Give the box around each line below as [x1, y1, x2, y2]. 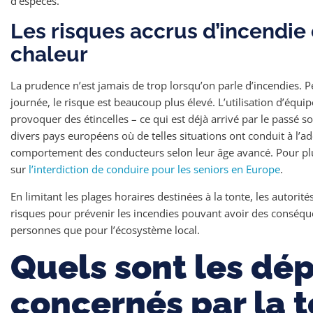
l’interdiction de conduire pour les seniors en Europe [29, 162, 280, 176]
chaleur [10, 42, 88, 66]
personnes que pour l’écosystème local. [10, 223, 200, 237]
